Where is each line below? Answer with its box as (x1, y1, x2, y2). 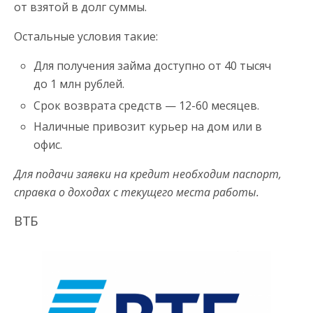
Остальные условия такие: (14, 29, 158, 45)
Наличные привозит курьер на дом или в (34, 118, 263, 134)
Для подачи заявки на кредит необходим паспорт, (14, 166, 282, 182)
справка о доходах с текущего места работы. (14, 184, 259, 200)
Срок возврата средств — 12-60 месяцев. (34, 97, 260, 113)
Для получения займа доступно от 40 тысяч (34, 58, 272, 74)
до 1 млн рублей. (34, 76, 125, 92)
